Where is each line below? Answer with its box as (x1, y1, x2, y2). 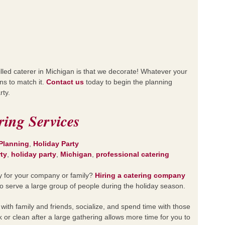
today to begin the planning (84, 78, 172, 86)
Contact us (46, 78, 84, 86)
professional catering (96, 150, 169, 158)
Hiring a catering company (95, 171, 185, 179)
